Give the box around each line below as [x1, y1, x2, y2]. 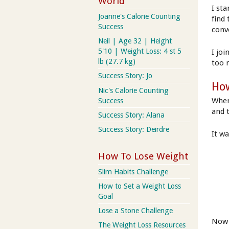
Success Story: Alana [98, 110, 165, 119]
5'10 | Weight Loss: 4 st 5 [98, 47, 181, 56]
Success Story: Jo [98, 72, 152, 80]
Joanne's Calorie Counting [98, 12, 180, 20]
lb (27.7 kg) [98, 57, 135, 66]
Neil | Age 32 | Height [98, 37, 172, 45]
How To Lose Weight [98, 150, 189, 162]
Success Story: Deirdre [98, 125, 169, 133]
